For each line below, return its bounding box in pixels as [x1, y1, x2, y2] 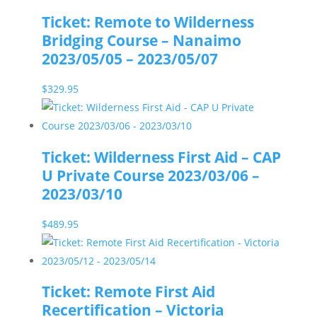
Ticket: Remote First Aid [41, 282, 215, 302]
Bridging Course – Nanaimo [41, 30, 241, 50]
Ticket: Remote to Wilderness [41, 11, 254, 32]
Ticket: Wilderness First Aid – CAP [41, 146, 281, 167]
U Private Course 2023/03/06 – [41, 165, 260, 185]
